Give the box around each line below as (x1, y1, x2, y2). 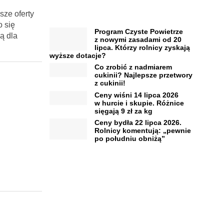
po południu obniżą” (94, 134, 165, 143)
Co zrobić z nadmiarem (94, 63, 172, 71)
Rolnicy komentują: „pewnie (94, 126, 191, 135)
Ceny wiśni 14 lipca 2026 (94, 90, 178, 99)
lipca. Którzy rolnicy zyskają (94, 43, 190, 51)
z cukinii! (94, 79, 125, 87)
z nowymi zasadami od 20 (94, 35, 181, 43)
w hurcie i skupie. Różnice (94, 98, 184, 107)
